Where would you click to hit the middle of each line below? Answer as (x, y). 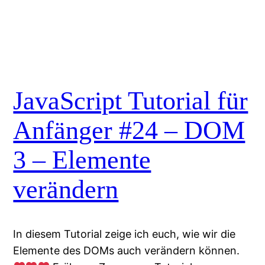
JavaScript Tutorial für (131, 101)
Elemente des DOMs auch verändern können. (127, 251)
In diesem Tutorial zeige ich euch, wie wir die (125, 234)
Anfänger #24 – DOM (129, 130)
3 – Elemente (82, 160)
